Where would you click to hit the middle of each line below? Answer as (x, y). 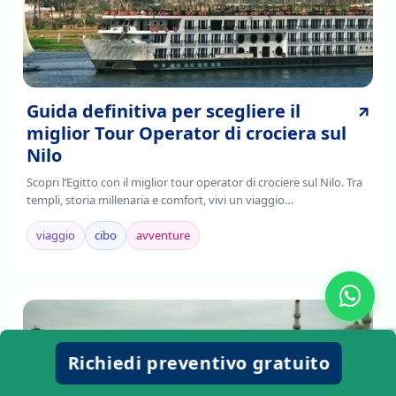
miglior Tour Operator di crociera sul (187, 133)
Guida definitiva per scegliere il (164, 110)
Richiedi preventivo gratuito (198, 362)
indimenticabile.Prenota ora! (103, 217)
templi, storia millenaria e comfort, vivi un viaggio (156, 199)
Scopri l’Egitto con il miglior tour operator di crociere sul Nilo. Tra (194, 182)
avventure (163, 235)
